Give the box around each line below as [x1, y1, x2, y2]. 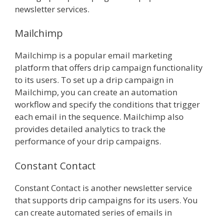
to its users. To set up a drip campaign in [15, 74, 173, 86]
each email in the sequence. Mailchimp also [15, 111, 184, 123]
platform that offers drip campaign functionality [15, 62, 203, 74]
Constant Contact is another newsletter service [15, 182, 192, 193]
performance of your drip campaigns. [15, 136, 161, 147]
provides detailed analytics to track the [15, 123, 165, 135]
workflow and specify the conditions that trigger [15, 99, 200, 110]
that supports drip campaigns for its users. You [15, 194, 198, 206]
